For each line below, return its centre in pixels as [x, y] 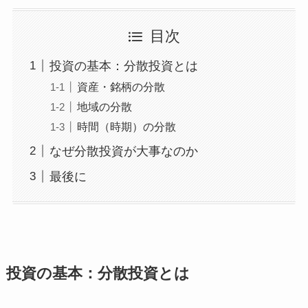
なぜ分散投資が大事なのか [123, 151]
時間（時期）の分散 [126, 126]
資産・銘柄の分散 [121, 86]
